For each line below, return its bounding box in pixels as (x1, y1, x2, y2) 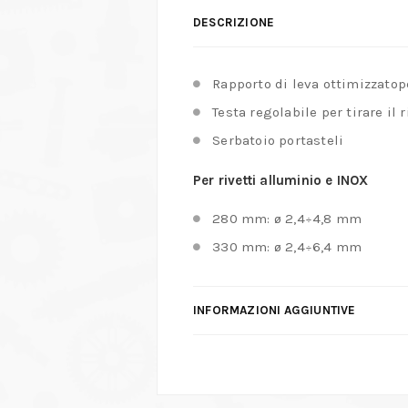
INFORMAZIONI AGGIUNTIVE (193, 303, 356, 318)
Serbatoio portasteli (212, 132, 344, 149)
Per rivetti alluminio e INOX (193, 172, 369, 189)
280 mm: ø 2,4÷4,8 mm (212, 210, 362, 228)
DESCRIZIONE (193, 15, 275, 30)
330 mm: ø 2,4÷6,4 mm (212, 239, 362, 256)
